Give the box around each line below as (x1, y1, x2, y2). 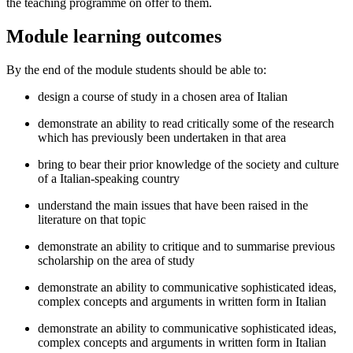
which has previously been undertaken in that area (38, 130, 286, 144)
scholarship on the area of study (38, 253, 195, 267)
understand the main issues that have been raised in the (38, 198, 308, 212)
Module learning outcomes (6, 26, 221, 47)
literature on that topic (38, 212, 146, 226)
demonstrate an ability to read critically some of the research (38, 116, 334, 130)
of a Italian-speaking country (38, 171, 180, 185)
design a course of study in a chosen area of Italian (38, 89, 288, 103)
